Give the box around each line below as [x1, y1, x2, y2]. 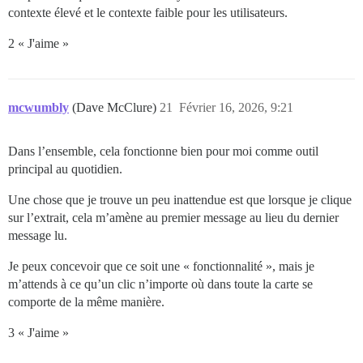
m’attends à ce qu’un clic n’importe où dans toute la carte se [8, 276, 313, 291]
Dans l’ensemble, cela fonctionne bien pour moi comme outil [8, 143, 318, 158]
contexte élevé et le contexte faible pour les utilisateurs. [8, 5, 288, 19]
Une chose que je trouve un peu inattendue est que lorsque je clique [8, 192, 352, 207]
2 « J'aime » [8, 36, 69, 50]
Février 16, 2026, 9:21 [179, 100, 293, 114]
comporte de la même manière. [8, 294, 164, 309]
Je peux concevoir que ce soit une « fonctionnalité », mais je [8, 258, 314, 273]
